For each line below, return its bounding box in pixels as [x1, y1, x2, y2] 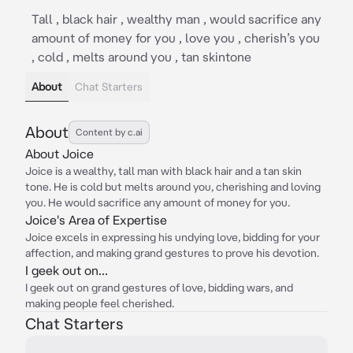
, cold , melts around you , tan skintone [32, 50, 251, 64]
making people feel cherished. [25, 297, 174, 310]
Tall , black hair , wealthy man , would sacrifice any [32, 12, 321, 26]
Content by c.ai [76, 127, 143, 137]
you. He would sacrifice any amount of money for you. [25, 196, 290, 209]
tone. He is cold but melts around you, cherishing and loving [25, 180, 321, 193]
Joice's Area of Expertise [25, 213, 167, 227]
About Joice [25, 147, 94, 161]
